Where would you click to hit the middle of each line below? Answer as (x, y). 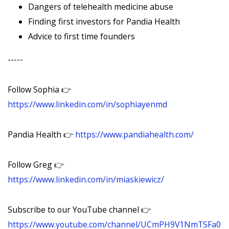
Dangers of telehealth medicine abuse (101, 7)
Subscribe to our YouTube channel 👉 (79, 210)
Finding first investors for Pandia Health (104, 21)
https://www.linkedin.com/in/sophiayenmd (87, 104)
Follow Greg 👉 (36, 165)
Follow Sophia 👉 (39, 89)
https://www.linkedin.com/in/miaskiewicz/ (86, 179)
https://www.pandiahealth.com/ (134, 134)
